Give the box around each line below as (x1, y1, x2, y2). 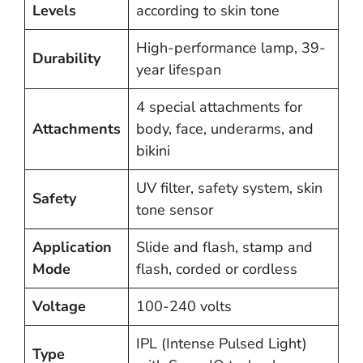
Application (32, 237, 112, 258)
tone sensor (136, 200, 213, 220)
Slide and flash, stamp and (136, 237, 313, 258)
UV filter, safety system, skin (136, 178, 322, 199)
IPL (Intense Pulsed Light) (136, 334, 307, 354)
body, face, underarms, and (136, 119, 314, 139)
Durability (32, 49, 100, 69)
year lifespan (136, 60, 221, 80)
